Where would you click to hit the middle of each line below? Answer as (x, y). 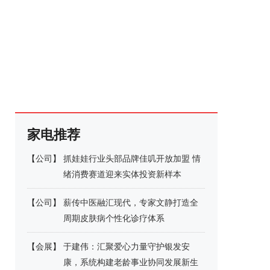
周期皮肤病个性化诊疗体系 (114, 218)
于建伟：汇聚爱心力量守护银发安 (127, 246)
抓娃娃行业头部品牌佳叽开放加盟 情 (132, 159)
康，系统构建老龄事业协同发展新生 (131, 262)
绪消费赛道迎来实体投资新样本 (122, 174)
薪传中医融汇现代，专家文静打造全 (131, 202)
